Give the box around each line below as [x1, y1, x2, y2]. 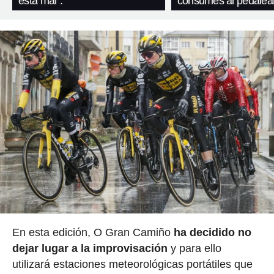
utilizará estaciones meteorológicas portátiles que [12, 257, 253, 270]
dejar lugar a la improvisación [12, 242, 168, 254]
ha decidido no [173, 226, 251, 239]
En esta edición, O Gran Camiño [12, 226, 174, 239]
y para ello [167, 242, 221, 254]
